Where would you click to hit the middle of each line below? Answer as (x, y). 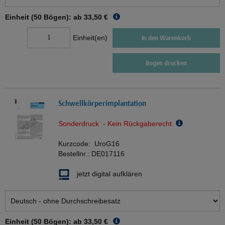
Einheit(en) (90, 38)
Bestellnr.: (75, 154)
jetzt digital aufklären (109, 174)
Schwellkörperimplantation (102, 103)
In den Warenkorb (166, 38)
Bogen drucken (166, 63)
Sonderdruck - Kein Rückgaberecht (117, 124)
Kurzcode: (76, 144)
